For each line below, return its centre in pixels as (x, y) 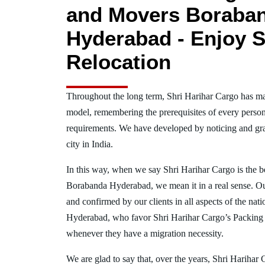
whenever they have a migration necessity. (145, 233)
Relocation (119, 62)
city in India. (90, 144)
